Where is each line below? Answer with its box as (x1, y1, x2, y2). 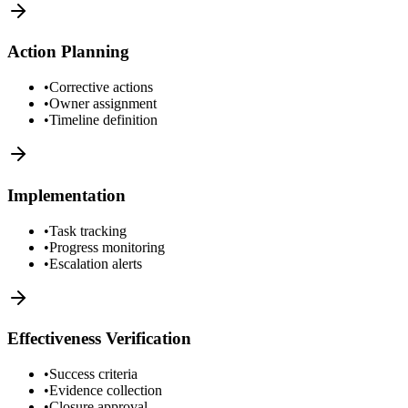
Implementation (7, 185, 126, 205)
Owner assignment (49, 96, 157, 112)
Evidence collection (49, 382, 162, 398)
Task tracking (49, 222, 127, 239)
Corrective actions (49, 79, 153, 96)
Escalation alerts (49, 255, 142, 271)
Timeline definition (49, 112, 158, 128)
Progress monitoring (49, 239, 165, 255)
